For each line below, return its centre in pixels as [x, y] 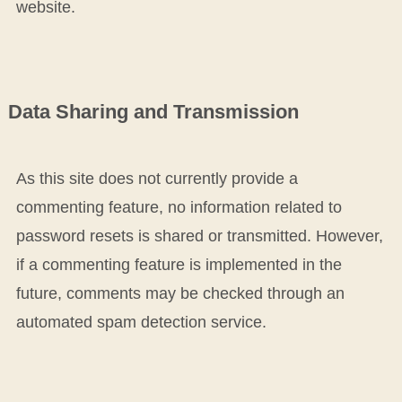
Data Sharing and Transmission [153, 112]
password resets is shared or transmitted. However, [199, 236]
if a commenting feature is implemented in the [179, 264]
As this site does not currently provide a [157, 178]
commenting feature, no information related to [179, 207]
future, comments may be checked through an [180, 293]
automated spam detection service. [141, 322]
